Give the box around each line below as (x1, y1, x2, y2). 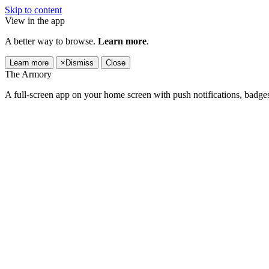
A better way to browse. (5, 36, 98, 46)
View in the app (5, 16, 65, 26)
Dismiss (65, 58, 94, 67)
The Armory (5, 69, 52, 79)
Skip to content (5, 5, 62, 15)
